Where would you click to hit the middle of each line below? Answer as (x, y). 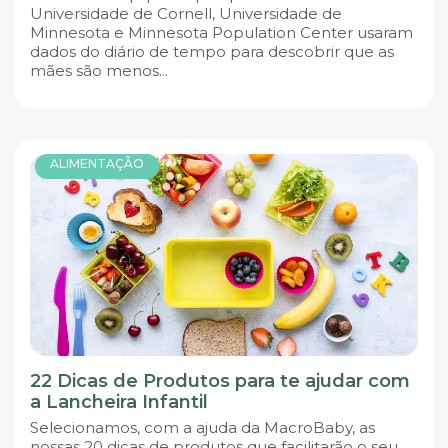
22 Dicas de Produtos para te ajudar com (220, 381)
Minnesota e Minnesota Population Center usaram (221, 32)
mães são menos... (99, 70)
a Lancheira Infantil (119, 402)
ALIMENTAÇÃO (97, 164)
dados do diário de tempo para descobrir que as (212, 51)
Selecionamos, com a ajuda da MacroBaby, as (202, 428)
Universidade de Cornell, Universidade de (186, 13)
